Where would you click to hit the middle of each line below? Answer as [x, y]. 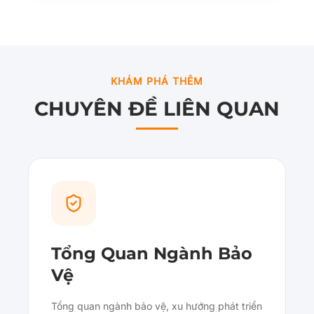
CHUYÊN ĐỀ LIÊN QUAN [157, 109]
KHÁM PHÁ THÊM [157, 81]
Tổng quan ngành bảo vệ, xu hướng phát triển [157, 306]
